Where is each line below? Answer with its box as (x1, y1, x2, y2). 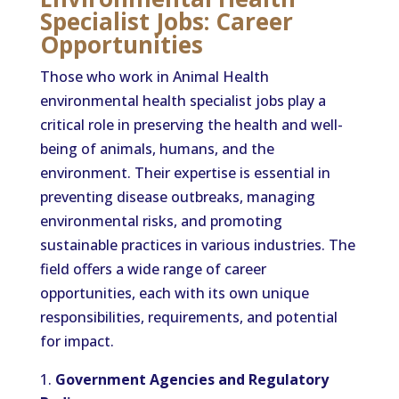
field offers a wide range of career (39, 259, 266, 279)
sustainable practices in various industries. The (39, 235, 355, 255)
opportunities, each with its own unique (39, 283, 309, 303)
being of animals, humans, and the (39, 139, 274, 159)
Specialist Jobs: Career (39, 5, 293, 37)
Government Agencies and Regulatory (54, 370, 329, 389)
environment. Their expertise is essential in (39, 163, 330, 183)
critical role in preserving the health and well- (39, 115, 343, 134)
